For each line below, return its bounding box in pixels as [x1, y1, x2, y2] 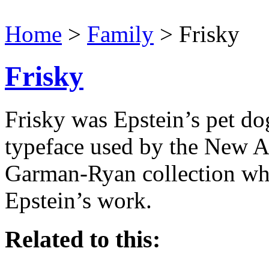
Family [87, 21, 154, 47]
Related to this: [5, 225, 160, 253]
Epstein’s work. [5, 187, 152, 213]
